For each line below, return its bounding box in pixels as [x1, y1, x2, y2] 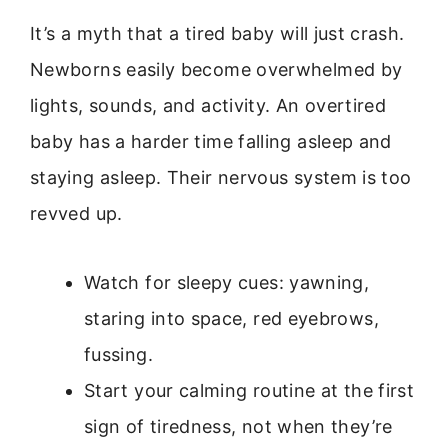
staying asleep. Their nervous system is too [30, 167, 412, 189]
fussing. [84, 343, 153, 365]
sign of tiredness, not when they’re [84, 415, 393, 437]
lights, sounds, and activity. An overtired [30, 95, 387, 117]
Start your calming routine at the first [84, 379, 415, 401]
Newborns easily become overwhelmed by [30, 59, 403, 81]
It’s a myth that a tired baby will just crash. [30, 23, 405, 45]
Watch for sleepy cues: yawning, [84, 271, 370, 293]
